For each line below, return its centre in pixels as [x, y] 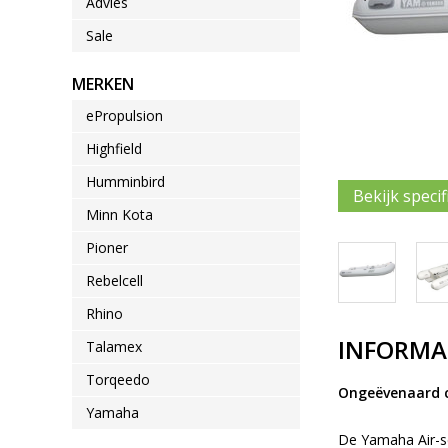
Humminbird [125, 181]
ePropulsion [124, 115]
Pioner [107, 247]
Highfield [114, 148]
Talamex [114, 346]
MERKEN [103, 84]
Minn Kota [119, 214]
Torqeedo [118, 379]
